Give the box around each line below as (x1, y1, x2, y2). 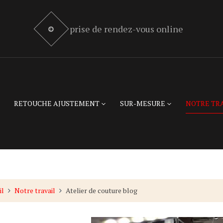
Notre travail (14, 186, 55, 195)
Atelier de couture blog (65, 186, 137, 195)
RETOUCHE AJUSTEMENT (14, 99, 100, 108)
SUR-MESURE (120, 99, 165, 108)
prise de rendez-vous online (69, 23, 185, 35)
